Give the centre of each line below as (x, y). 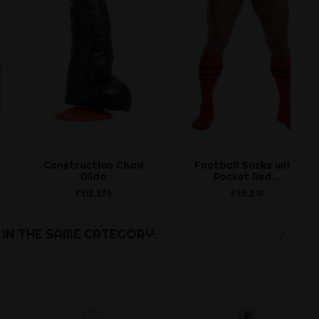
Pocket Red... (246, 176)
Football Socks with (247, 165)
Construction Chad (93, 165)
